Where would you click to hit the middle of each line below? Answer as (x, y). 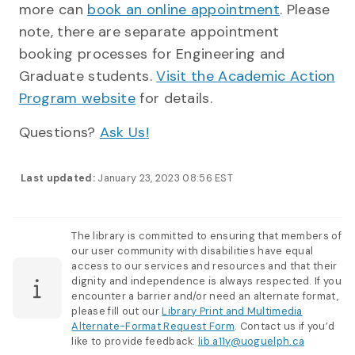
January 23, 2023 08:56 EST (166, 178)
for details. (176, 98)
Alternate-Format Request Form (153, 326)
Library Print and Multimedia (232, 311)
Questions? (59, 132)
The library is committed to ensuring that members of (206, 235)
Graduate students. (88, 76)
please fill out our (117, 311)
